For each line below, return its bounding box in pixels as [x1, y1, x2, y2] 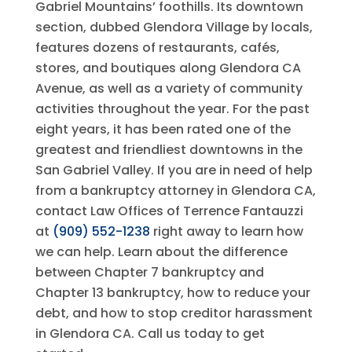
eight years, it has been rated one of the [35, 120, 291, 138]
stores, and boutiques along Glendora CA [35, 59, 301, 77]
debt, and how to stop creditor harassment [35, 304, 313, 322]
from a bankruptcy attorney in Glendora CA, [35, 181, 316, 200]
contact [35, 202, 90, 220]
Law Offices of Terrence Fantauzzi [90, 202, 303, 220]
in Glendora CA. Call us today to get [35, 324, 265, 343]
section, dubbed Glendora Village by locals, [35, 18, 313, 36]
